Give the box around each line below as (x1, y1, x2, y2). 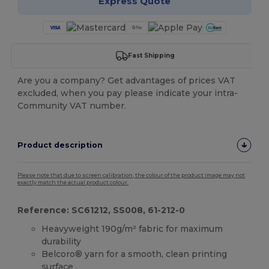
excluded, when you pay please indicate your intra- (17, 87, 238, 98)
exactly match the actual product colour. (17, 179, 129, 186)
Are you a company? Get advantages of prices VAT (17, 74, 236, 86)
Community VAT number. (17, 100, 127, 111)
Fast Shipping (127, 52, 175, 60)
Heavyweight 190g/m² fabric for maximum (41, 223, 223, 234)
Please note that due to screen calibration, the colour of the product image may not (17, 172, 246, 178)
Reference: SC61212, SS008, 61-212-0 (17, 204, 186, 216)
